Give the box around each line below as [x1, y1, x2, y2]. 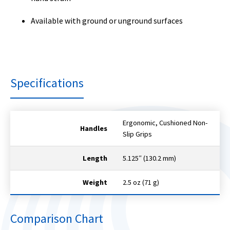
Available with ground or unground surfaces [31, 15, 183, 26]
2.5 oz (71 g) [123, 178, 159, 187]
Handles [80, 124, 107, 133]
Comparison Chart [10, 210, 103, 227]
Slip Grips [123, 129, 152, 139]
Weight [83, 178, 107, 187]
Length [83, 154, 107, 163]
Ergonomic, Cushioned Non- [123, 118, 207, 128]
